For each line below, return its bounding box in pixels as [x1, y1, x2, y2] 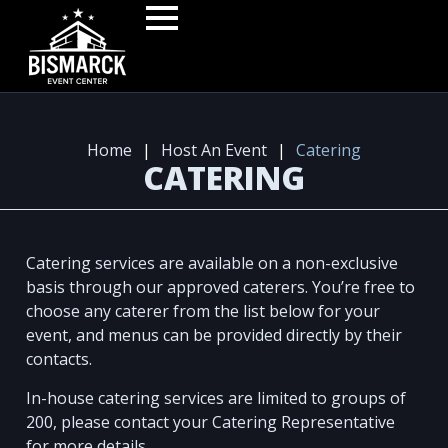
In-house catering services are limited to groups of [26, 386, 407, 409]
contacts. [26, 348, 93, 371]
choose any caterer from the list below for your [26, 300, 381, 323]
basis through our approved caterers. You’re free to [26, 276, 416, 299]
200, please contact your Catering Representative [26, 410, 396, 433]
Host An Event [161, 138, 267, 161]
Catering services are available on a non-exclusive [26, 252, 399, 275]
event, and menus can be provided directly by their [26, 324, 403, 347]
